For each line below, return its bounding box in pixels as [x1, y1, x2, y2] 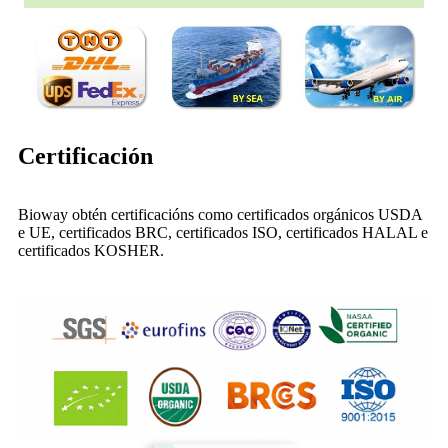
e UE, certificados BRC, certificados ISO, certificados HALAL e [18, 223, 428, 241]
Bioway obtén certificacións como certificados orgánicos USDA [18, 205, 422, 223]
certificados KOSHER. [18, 241, 164, 259]
